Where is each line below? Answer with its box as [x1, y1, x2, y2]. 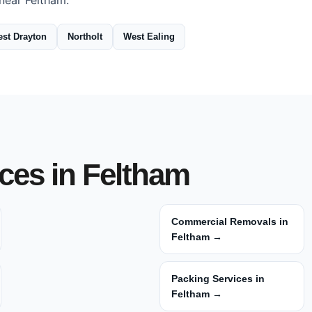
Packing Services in [171, 273, 265, 284]
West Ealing [123, 31, 175, 42]
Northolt [68, 31, 102, 42]
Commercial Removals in [171, 216, 288, 227]
